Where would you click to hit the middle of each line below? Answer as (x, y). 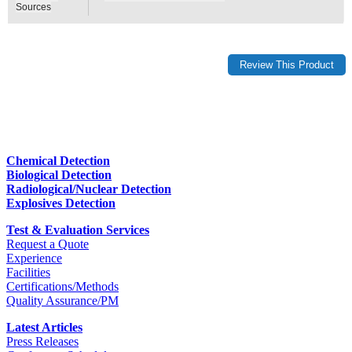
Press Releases (42, 342)
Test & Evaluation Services (78, 230)
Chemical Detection (58, 161)
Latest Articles (44, 328)
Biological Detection (59, 175)
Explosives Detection (61, 203)
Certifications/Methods (62, 287)
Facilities (28, 273)
